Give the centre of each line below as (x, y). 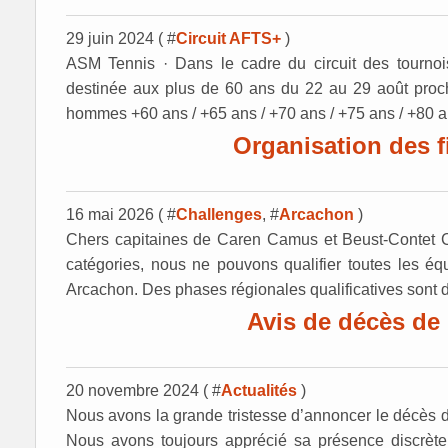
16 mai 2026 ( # (121, 214)
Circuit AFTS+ (228, 38)
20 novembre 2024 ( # (143, 390)
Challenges (219, 214)
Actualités (259, 390)
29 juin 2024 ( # (121, 38)
